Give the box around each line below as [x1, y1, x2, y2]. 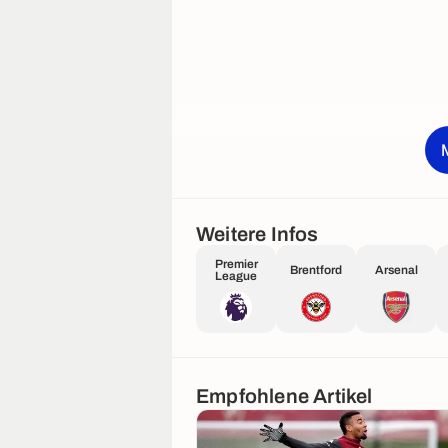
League [215, 269, 257, 284]
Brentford [290, 263, 342, 278]
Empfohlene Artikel [196, 384, 373, 407]
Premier [214, 257, 258, 272]
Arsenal [374, 263, 418, 278]
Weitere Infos [196, 223, 319, 246]
